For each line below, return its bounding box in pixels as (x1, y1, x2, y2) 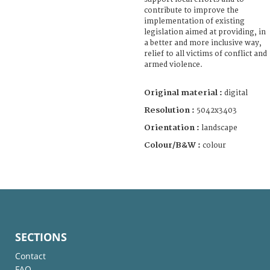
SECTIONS (15, 229, 67, 244)
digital (224, 88, 248, 98)
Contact (15, 250, 46, 262)
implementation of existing (144, 16, 245, 26)
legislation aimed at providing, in (144, 27, 266, 37)
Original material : (144, 87, 224, 98)
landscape (201, 123, 237, 133)
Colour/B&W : (144, 140, 202, 150)
